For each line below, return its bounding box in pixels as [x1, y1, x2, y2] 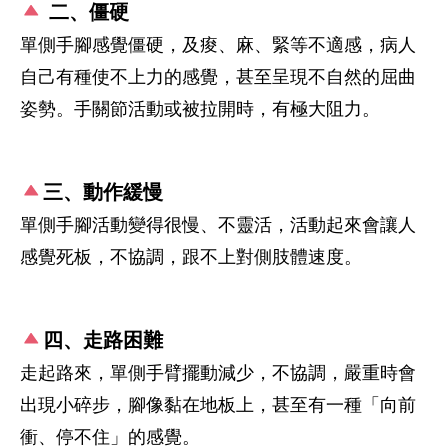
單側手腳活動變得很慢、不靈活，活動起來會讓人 [20, 214, 416, 235]
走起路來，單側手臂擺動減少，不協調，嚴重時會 [20, 362, 416, 383]
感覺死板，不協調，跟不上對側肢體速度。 [20, 246, 362, 267]
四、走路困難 [42, 328, 163, 351]
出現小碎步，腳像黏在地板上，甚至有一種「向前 [20, 394, 416, 415]
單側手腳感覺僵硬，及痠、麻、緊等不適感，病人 [20, 34, 416, 55]
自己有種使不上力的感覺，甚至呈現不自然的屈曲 [20, 66, 416, 87]
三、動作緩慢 [42, 180, 163, 203]
